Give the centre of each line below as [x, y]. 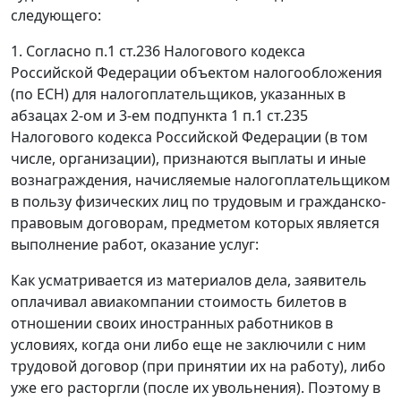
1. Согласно [53, 51]
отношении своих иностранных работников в [172, 324]
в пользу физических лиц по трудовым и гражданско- [198, 202]
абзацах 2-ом [57, 116]
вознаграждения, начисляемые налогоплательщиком [200, 180]
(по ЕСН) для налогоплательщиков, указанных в [178, 94]
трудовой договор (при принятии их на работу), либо [198, 367]
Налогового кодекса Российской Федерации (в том [189, 137]
